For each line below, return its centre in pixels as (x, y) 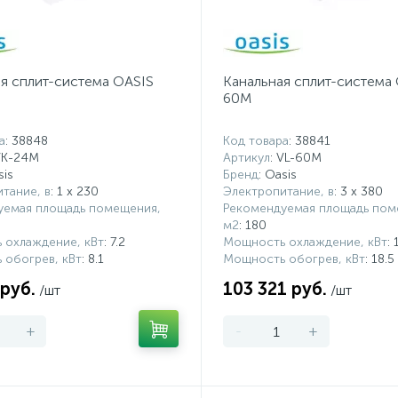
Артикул (246, 158)
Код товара (255, 141)
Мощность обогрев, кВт (294, 259)
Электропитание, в (278, 191)
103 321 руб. (275, 289)
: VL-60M (295, 158)
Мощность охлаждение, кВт (305, 242)
